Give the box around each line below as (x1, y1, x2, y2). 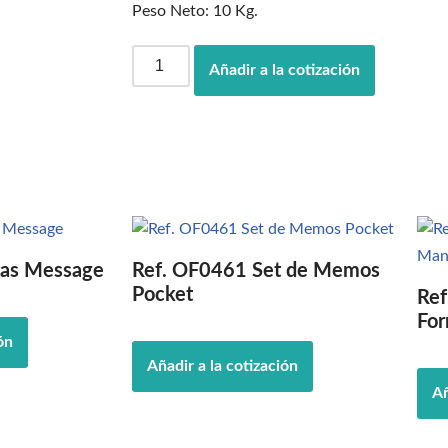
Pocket (132, 285, 193, 305)
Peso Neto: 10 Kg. (132, 3, 258, 19)
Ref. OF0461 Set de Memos (132, 261, 380, 281)
